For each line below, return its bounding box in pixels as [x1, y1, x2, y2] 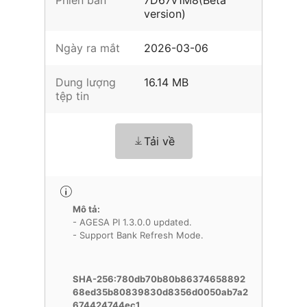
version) [144, 7, 186, 21]
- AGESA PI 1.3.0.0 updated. [73, 217, 192, 228]
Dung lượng [56, 75, 116, 89]
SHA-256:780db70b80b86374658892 [73, 273, 245, 284]
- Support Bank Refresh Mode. [73, 230, 204, 241]
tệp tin [56, 89, 89, 103]
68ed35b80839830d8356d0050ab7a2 [73, 286, 248, 297]
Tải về [143, 134, 175, 148]
